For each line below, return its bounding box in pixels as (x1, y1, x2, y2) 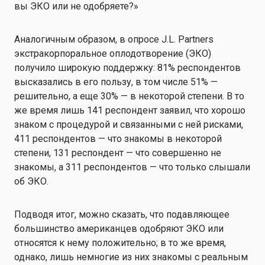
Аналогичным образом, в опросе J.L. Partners (14, 34, 214, 45)
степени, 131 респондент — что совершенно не (14, 147, 221, 159)
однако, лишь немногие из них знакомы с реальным (14, 251, 248, 263)
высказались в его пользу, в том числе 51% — (14, 76, 218, 88)
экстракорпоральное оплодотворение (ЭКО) (14, 48, 211, 59)
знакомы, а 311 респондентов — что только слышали (14, 161, 250, 173)
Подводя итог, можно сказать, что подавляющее (14, 209, 230, 220)
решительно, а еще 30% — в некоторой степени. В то (14, 91, 244, 102)
